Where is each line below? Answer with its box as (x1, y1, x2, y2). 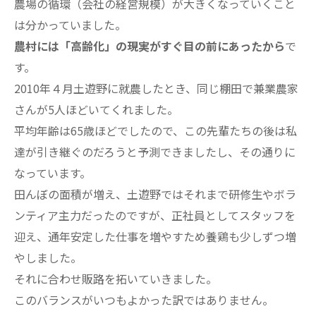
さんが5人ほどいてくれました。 (14, 101, 178, 119)
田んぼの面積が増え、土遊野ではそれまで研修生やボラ (14, 186, 296, 203)
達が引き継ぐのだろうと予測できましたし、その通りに (14, 143, 296, 161)
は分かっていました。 (14, 16, 126, 34)
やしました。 (14, 249, 82, 267)
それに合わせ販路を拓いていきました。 (14, 270, 217, 288)
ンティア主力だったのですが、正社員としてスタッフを (14, 207, 296, 224)
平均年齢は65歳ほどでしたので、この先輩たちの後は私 (14, 122, 297, 140)
